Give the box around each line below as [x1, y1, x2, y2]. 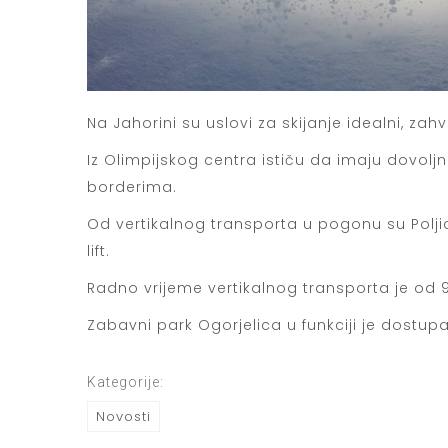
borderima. [87, 176, 177, 197]
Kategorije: [87, 373, 164, 390]
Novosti [96, 406, 151, 426]
